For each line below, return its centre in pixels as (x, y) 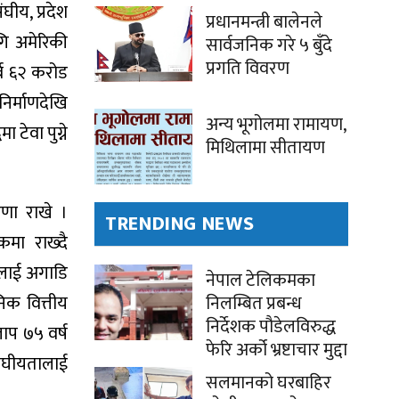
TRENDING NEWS (180, 224)
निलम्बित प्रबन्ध (254, 304)
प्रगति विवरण (248, 69)
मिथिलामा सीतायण (265, 148)
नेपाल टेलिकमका (261, 281)
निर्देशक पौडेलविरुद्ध (271, 327)
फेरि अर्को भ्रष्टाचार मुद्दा (277, 350)
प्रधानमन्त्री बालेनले (264, 23)
